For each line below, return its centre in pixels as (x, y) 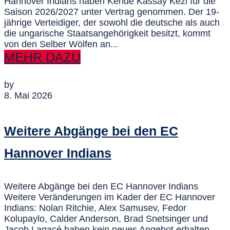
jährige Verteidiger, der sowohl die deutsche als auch (112, 23)
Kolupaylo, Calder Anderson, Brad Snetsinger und (106, 219)
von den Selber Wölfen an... (61, 44)
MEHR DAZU (42, 57)
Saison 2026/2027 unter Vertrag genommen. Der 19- (112, 12)
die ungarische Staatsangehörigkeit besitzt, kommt (107, 34)
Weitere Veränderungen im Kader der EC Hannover (110, 197)
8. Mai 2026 (28, 96)
